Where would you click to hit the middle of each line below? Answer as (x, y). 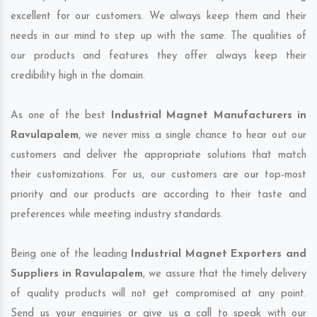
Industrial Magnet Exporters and (219, 255)
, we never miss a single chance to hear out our (192, 136)
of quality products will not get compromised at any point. (158, 294)
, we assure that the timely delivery (225, 275)
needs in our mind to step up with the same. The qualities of (158, 37)
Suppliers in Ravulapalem (77, 275)
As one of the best (61, 116)
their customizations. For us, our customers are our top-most (158, 175)
